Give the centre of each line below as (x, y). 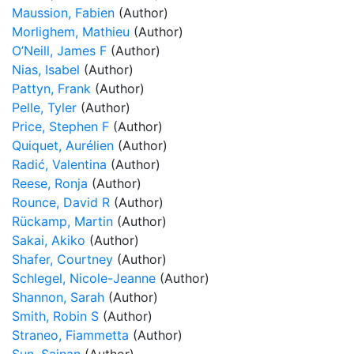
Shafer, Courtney (62, 259)
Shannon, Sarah (58, 297)
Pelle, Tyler (44, 107)
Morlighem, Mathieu (71, 32)
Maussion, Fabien (63, 13)
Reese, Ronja (50, 183)
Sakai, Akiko (49, 240)
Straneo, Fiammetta (70, 335)
